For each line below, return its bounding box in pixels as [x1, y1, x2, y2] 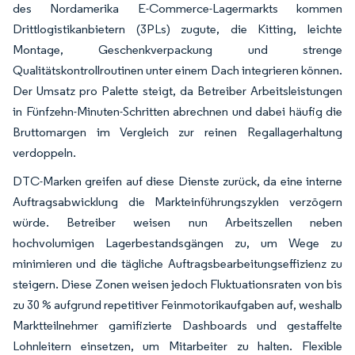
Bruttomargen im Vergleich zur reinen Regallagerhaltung [13, 124, 342, 139]
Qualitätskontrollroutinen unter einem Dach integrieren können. [13, 62, 342, 78]
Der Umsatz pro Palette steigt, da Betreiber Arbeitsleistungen [13, 82, 342, 98]
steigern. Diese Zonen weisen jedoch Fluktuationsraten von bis [13, 276, 342, 292]
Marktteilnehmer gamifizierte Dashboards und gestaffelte [13, 317, 342, 333]
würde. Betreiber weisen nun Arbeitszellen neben [13, 214, 342, 230]
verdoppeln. [13, 144, 76, 160]
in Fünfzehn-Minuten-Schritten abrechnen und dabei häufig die [13, 103, 342, 119]
